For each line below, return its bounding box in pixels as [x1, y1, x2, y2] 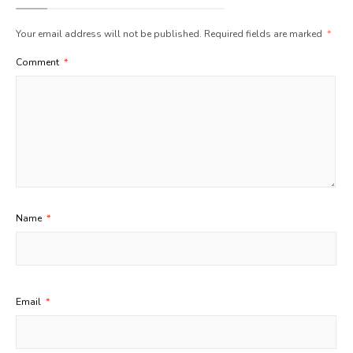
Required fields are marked [204, 28, 325, 41]
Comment [16, 56, 61, 69]
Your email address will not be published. [16, 28, 202, 41]
